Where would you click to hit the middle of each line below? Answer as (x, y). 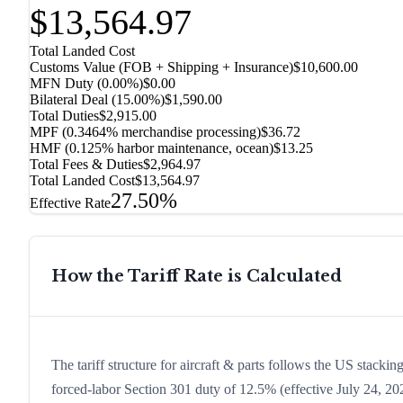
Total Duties (64, 116)
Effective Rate (70, 203)
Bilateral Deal (69, 100)
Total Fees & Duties (86, 165)
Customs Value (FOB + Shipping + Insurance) (161, 67)
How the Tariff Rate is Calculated (197, 277)
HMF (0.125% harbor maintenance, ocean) (152, 148)
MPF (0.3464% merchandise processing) (145, 132)
